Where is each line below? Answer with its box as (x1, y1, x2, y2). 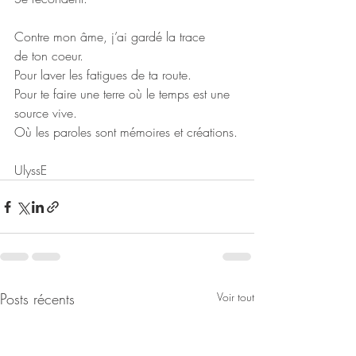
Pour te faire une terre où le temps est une (14, 85, 234, 103)
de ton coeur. (14, 47, 83, 65)
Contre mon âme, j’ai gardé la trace (14, 28, 209, 46)
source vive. (14, 104, 77, 122)
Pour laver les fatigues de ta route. (14, 66, 192, 84)
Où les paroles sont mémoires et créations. (14, 123, 238, 141)
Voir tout (217, 289, 254, 305)
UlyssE (14, 161, 47, 180)
